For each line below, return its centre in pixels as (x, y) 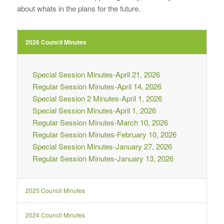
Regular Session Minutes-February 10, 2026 (104, 134)
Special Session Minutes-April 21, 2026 (96, 74)
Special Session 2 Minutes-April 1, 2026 (97, 98)
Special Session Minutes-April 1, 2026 (94, 110)
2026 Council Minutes (56, 42)
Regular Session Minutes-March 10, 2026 (100, 122)
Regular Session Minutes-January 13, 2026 (103, 158)
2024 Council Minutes (55, 215)
